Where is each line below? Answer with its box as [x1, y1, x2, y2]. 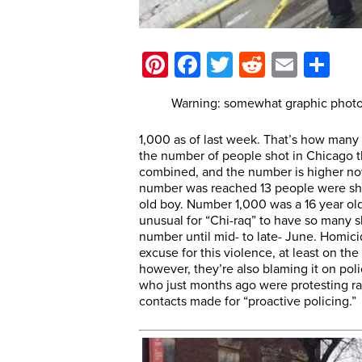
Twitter [233, 49, 308, 80]
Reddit [265, 49, 336, 80]
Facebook [200, 49, 313, 80]
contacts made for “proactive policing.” [139, 293, 356, 309]
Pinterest [168, 49, 268, 80]
